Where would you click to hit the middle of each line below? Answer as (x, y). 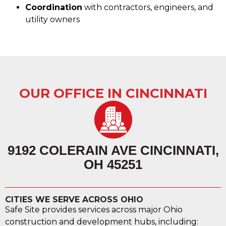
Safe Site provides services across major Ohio (94, 210)
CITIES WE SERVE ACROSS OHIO (74, 200)
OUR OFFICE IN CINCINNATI (113, 94)
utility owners (52, 20)
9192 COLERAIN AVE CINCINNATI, (113, 151)
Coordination (54, 8)
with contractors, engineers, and (148, 8)
